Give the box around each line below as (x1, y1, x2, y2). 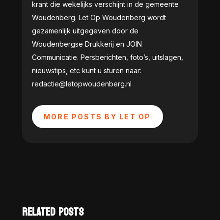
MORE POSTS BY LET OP (43, 112, 151, 121)
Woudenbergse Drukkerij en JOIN (31, 39, 142, 48)
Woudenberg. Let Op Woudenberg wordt (31, 13, 166, 22)
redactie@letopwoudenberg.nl (31, 79, 132, 88)
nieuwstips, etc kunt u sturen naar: (31, 66, 141, 75)
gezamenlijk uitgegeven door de (31, 26, 138, 35)
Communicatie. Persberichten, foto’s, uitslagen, (31, 53, 183, 61)
